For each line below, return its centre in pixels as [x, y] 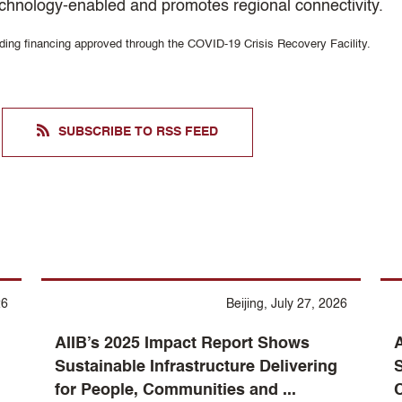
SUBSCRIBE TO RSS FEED [138, 131]
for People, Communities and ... [176, 390]
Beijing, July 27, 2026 [286, 304]
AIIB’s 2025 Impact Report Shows [183, 343]
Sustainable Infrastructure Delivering [197, 367]
